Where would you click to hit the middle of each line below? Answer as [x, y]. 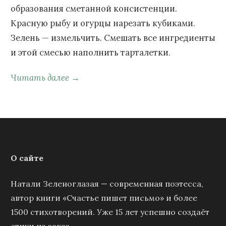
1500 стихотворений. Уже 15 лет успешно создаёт [110, 212]
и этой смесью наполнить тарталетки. [91, 52]
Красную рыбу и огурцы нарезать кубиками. [103, 23]
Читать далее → [45, 77]
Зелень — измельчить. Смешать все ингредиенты [113, 38]
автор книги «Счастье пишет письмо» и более [104, 198]
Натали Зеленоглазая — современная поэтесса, [107, 184]
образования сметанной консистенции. [94, 8]
